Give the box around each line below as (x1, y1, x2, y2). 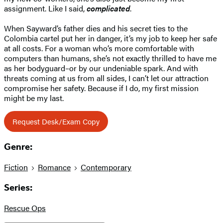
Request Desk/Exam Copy (12, 115, 100, 126)
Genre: (4, 141, 32, 153)
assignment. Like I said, (4, 2, 87, 14)
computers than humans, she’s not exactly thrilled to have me (4, 52, 217, 64)
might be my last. (4, 92, 64, 104)
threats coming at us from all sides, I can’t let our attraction (4, 72, 209, 84)
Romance (38, 161, 71, 173)
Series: (4, 182, 32, 193)
